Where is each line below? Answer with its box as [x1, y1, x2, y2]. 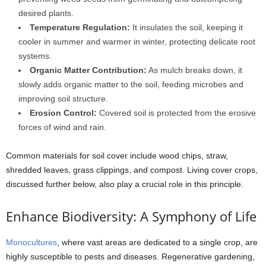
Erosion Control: [30, 107, 97, 118]
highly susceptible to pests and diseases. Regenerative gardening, [6, 251, 255, 261]
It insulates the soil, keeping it [130, 22, 243, 32]
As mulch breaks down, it [147, 65, 242, 75]
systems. [18, 50, 52, 61]
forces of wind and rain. [18, 122, 106, 132]
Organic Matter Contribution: [30, 65, 147, 75]
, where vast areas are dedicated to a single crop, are [57, 237, 258, 247]
